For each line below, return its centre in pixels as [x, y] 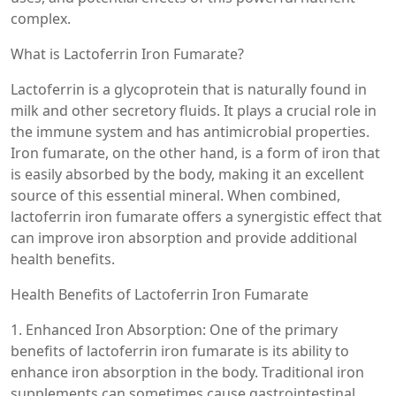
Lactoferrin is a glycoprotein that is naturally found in [189, 90]
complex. [41, 19]
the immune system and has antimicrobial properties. [190, 132]
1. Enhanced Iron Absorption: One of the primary [174, 330]
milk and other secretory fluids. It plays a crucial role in [194, 111]
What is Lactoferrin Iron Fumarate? [127, 54]
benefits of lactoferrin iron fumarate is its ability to [180, 351]
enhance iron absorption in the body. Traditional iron [187, 373]
